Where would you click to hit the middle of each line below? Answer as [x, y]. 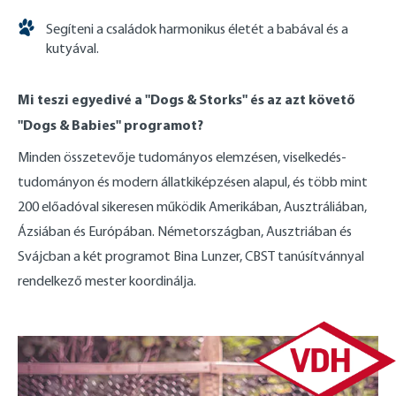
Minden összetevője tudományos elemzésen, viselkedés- [182, 157]
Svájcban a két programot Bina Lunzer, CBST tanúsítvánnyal [191, 256]
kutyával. [72, 49]
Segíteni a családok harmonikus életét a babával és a [197, 29]
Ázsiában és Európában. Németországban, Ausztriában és [185, 232]
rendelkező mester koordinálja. [107, 281]
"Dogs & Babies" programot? [110, 125]
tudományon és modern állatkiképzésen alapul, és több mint [193, 182]
